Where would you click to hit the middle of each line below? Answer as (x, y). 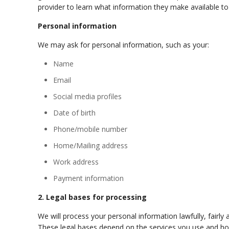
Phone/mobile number (90, 129)
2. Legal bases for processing (93, 197)
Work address (76, 162)
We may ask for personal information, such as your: (124, 45)
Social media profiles (88, 96)
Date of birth (75, 113)
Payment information (89, 178)
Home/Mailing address (91, 145)
